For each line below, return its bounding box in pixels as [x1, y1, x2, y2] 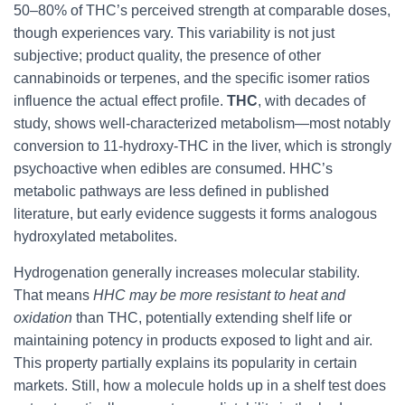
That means [14, 287, 93, 303]
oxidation [14, 310, 72, 325]
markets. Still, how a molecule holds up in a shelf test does [14, 378, 386, 393]
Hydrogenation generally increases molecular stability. [14, 265, 360, 280]
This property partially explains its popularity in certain [14, 355, 357, 371]
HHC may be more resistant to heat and [93, 287, 345, 303]
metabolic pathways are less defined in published [14, 184, 329, 199]
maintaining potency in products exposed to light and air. [14, 333, 372, 348]
